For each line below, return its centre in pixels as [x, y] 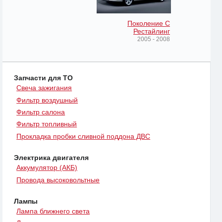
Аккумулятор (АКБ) [47, 168]
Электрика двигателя [51, 157]
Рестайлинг [152, 31]
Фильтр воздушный [47, 100]
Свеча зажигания [44, 88]
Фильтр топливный [47, 124]
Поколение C [149, 24]
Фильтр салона [41, 112]
